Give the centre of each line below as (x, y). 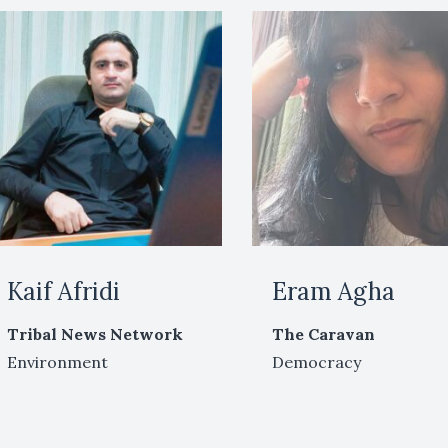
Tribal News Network (94, 334)
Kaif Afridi (63, 292)
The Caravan (324, 334)
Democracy (317, 362)
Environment (57, 362)
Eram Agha (334, 292)
